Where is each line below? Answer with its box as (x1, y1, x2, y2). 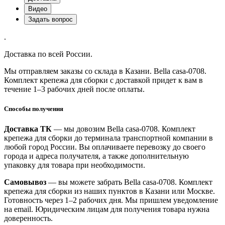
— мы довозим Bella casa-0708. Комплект (52, 124, 195, 133)
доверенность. (4, 213, 53, 222)
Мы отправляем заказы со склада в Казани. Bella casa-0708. (4, 67, 206, 76)
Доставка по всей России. (4, 50, 92, 59)
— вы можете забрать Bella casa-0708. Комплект (46, 177, 212, 186)
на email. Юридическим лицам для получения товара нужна (4, 204, 209, 213)
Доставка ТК (4, 124, 52, 133)
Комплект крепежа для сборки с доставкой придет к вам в (4, 76, 203, 85)
